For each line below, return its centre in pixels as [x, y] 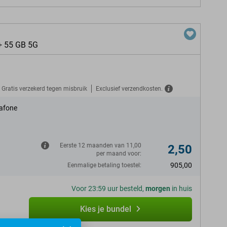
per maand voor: [119, 154]
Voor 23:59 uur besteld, [108, 188]
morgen [158, 188]
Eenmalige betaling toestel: [104, 165]
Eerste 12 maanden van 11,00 [101, 145]
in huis [181, 188]
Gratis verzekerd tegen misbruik [44, 88]
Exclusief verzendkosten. [129, 88]
